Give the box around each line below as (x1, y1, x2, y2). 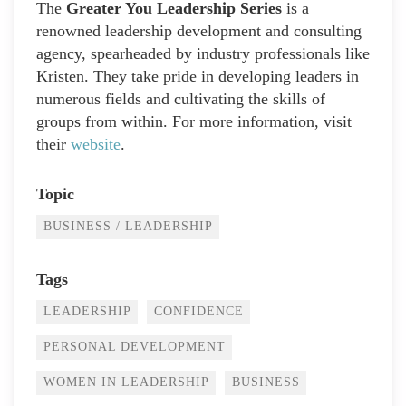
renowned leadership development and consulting (36, 22, 362, 41)
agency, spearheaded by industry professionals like (36, 44, 370, 63)
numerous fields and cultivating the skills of (36, 90, 325, 109)
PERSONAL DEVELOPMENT (43, 340, 226, 354)
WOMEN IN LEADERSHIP (43, 375, 209, 390)
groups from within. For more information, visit (36, 112, 352, 131)
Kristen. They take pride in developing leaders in (36, 67, 359, 86)
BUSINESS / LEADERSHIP (43, 219, 213, 234)
